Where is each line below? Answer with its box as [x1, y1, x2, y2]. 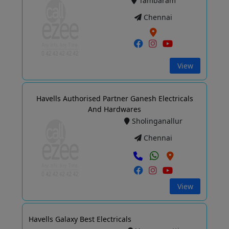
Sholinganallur [132, 116, 183, 126]
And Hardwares [88, 104, 141, 114]
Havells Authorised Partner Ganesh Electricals [36, 94, 193, 104]
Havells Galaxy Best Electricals [29, 214, 131, 224]
